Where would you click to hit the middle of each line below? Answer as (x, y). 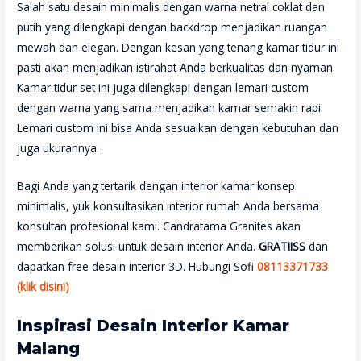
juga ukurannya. (60, 147)
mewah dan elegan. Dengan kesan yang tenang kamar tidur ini (178, 47)
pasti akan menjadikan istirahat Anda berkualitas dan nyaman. (176, 67)
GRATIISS (282, 246)
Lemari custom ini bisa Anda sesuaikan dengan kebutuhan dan (178, 127)
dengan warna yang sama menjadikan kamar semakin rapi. (170, 107)
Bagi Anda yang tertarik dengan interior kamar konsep (156, 185)
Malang (49, 348)
